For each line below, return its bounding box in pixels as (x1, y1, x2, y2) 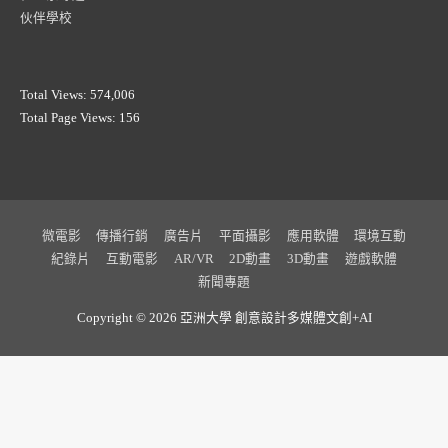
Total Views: (20, 87, 90, 102)
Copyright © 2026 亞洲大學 (76, 311, 235, 326)
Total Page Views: (20, 110, 119, 125)
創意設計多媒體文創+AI (234, 311, 372, 326)
